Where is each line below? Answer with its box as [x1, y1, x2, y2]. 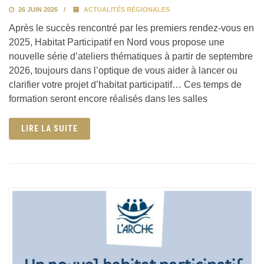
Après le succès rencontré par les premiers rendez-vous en [9, 22, 254, 33]
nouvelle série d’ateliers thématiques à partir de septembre [9, 51, 253, 61]
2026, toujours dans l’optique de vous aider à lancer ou [9, 65, 237, 75]
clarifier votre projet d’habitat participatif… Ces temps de [9, 79, 242, 90]
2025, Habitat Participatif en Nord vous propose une [9, 37, 225, 47]
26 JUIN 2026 [16, 5, 58, 13]
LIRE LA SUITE [21, 123, 78, 133]
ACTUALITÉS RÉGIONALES [84, 5, 170, 13]
